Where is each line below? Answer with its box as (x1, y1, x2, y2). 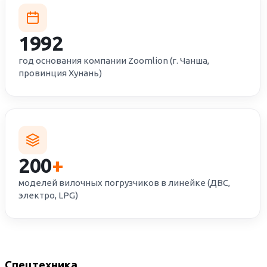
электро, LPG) (18, 190, 78, 200)
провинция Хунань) (18, 68, 102, 78)
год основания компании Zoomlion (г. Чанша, (18, 55, 209, 66)
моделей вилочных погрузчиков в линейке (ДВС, (18, 178, 230, 188)
